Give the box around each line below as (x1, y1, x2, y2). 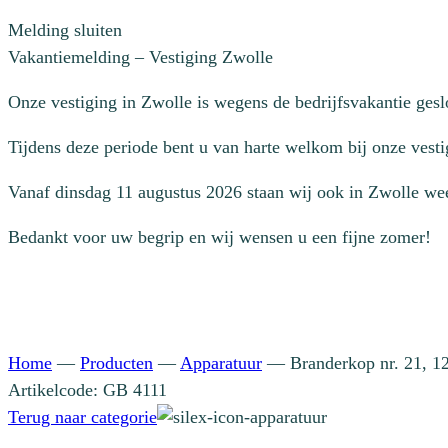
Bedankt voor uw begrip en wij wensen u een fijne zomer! (8, 227, 431, 247)
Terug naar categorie (8, 407, 157, 427)
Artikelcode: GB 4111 (8, 380, 167, 400)
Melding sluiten (8, 20, 122, 40)
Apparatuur (180, 353, 262, 373)
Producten (80, 353, 153, 373)
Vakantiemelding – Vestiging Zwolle (8, 47, 273, 67)
